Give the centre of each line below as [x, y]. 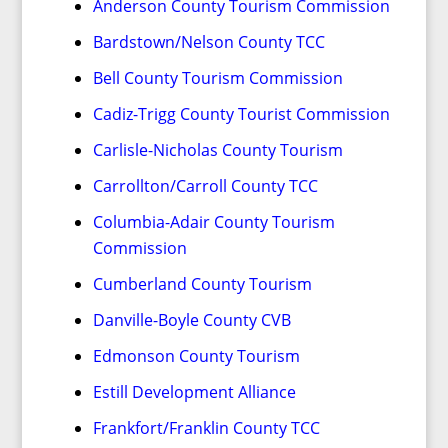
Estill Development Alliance [194, 392]
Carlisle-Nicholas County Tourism [217, 150]
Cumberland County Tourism [202, 284]
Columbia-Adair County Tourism [213, 222]
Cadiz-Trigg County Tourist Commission [241, 114]
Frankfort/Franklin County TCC [206, 428]
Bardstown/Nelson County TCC [208, 42]
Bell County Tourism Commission [217, 78]
